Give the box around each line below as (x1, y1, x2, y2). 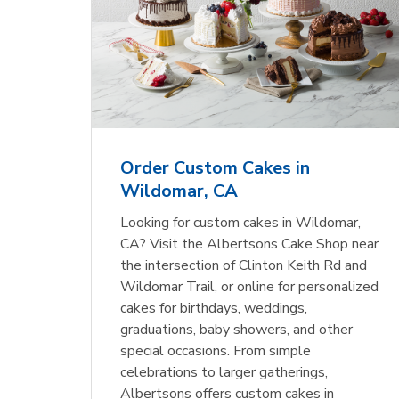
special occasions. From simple (120, 341, 312, 362)
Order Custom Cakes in (120, 156, 311, 181)
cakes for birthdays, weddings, (120, 298, 308, 319)
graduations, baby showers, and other (120, 320, 354, 340)
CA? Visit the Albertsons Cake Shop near (120, 234, 379, 255)
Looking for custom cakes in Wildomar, (120, 213, 362, 233)
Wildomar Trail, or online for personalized (120, 277, 379, 297)
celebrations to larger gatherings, (120, 362, 329, 383)
